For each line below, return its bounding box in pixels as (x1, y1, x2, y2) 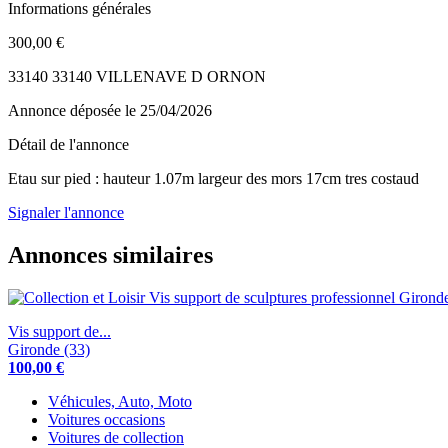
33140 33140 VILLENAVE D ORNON (8, 67, 266, 85)
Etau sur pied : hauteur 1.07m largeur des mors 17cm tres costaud (8, 169, 419, 187)
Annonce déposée (8, 101, 125, 119)
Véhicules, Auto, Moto (48, 392, 192, 410)
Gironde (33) (8, 340, 90, 358)
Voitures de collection (48, 428, 184, 446)
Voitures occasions (48, 410, 165, 428)
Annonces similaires (8, 241, 213, 268)
